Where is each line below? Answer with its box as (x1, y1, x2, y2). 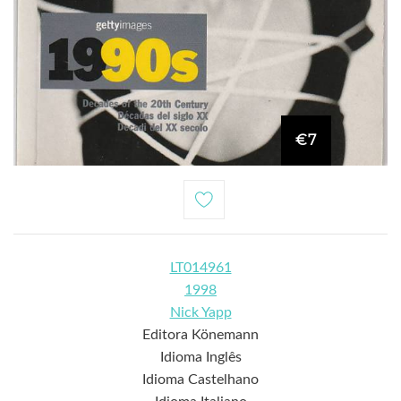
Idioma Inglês (159, 349, 242, 364)
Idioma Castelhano (142, 371, 259, 387)
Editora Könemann (142, 327, 259, 342)
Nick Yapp (169, 304, 232, 320)
